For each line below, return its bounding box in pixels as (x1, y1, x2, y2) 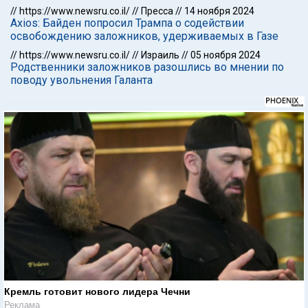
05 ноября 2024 (190, 49, 261, 60)
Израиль (141, 49, 179, 60)
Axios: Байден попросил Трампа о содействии (10, 16, 244, 30)
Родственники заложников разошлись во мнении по (10, 60, 284, 74)
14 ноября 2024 (184, 5, 254, 16)
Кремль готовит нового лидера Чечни (4, 285, 190, 297)
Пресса (141, 5, 173, 16)
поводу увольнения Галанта (10, 74, 153, 87)
